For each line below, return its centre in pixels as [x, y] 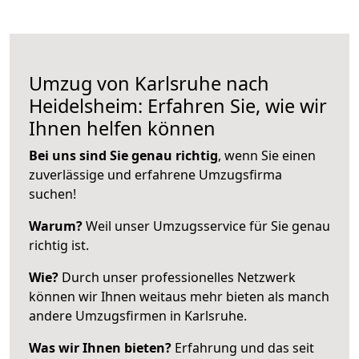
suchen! [52, 194]
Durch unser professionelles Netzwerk [177, 277]
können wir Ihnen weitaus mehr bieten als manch [179, 296]
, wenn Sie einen [267, 155]
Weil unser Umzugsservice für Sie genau [206, 226]
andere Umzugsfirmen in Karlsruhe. [138, 315]
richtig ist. [59, 245]
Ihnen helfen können [122, 128]
